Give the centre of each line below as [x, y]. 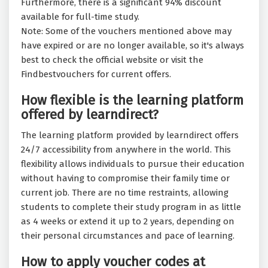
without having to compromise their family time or [125, 179]
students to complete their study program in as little [131, 207]
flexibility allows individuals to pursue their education [133, 164]
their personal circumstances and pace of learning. [129, 236]
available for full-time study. [80, 17]
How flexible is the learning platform [132, 100]
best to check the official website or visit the [112, 60]
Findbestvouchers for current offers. [96, 74]
